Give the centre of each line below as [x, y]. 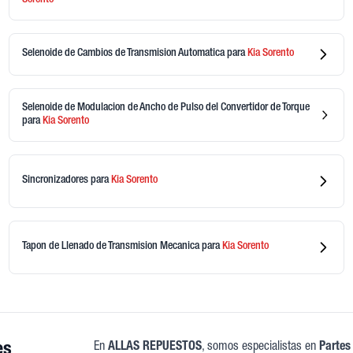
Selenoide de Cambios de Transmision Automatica [124, 54]
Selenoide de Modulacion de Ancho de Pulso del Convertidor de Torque [165, 108]
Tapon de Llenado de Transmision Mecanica [111, 247]
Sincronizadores [56, 181]
